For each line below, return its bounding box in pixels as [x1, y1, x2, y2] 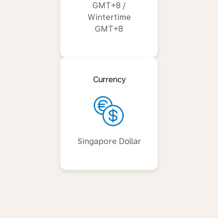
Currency [92, 74, 126, 84]
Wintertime [87, 12, 131, 22]
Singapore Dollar [77, 136, 141, 146]
